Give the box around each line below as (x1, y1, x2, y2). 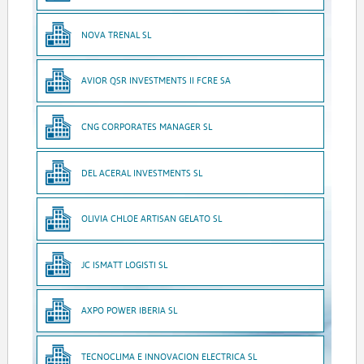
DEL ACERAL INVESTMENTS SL (81, 166, 203, 179)
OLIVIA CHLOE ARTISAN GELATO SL (81, 212, 223, 225)
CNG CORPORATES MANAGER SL (81, 120, 213, 133)
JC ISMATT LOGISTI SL (81, 258, 168, 271)
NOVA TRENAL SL (81, 28, 152, 41)
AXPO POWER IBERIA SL (81, 304, 178, 317)
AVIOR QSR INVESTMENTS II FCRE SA (81, 74, 232, 87)
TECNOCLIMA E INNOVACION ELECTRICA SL (81, 350, 258, 362)
